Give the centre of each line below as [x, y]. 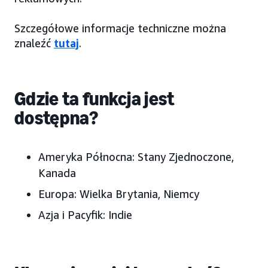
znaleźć [34, 43]
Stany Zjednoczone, [186, 156]
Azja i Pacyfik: [72, 214]
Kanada [57, 173]
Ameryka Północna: [86, 156]
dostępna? [56, 118]
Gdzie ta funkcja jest [95, 98]
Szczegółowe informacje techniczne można [120, 28]
